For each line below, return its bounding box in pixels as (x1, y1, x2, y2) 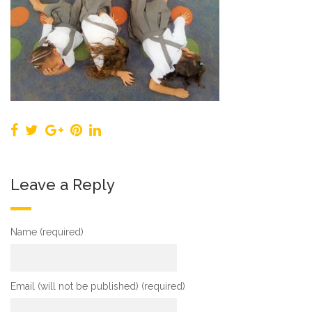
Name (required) (10, 226, 84, 238)
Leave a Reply (10, 175, 115, 194)
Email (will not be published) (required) (10, 281, 185, 292)
